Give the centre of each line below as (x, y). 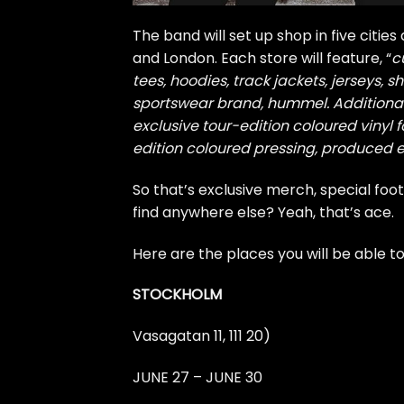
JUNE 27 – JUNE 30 (197, 378)
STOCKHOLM (177, 295)
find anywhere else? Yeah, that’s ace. (263, 212)
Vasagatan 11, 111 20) (202, 336)
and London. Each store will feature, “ (262, 59)
